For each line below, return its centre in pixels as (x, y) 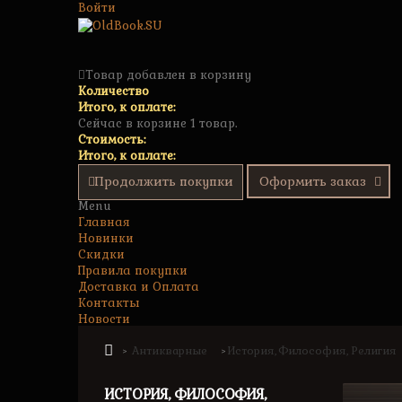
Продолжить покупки (164, 181)
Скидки (101, 254)
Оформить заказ (313, 181)
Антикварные (170, 351)
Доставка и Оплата (139, 287)
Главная (104, 222)
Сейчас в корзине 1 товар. (157, 123)
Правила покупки (133, 271)
